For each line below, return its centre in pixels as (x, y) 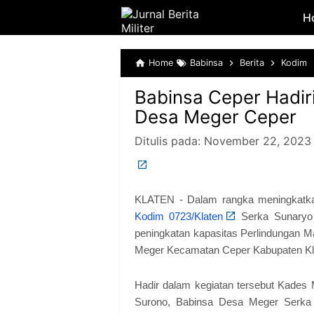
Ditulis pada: (169, 141)
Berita (252, 63)
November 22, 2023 (258, 141)
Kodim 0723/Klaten (179, 217)
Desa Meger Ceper (216, 117)
